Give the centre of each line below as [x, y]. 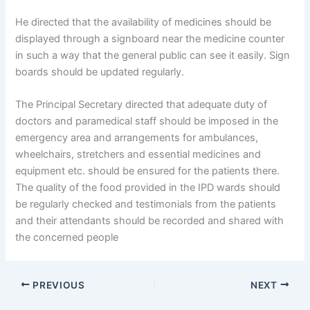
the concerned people [67, 238]
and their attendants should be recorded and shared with [150, 221]
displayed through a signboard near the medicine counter [150, 39]
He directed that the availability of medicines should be [144, 22]
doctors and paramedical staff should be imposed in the [147, 121]
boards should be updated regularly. [100, 72]
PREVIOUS [57, 285]
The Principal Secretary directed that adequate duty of [142, 105]
